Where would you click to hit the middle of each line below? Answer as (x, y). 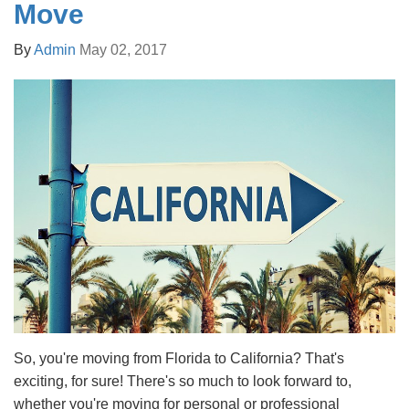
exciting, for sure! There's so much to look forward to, (183, 382)
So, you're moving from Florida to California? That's (179, 359)
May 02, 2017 (123, 50)
